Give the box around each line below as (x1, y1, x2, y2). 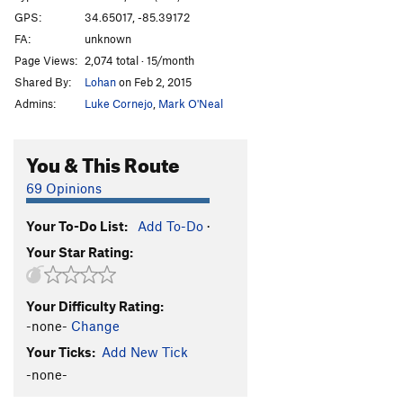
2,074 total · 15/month (85, 52, 194, 67)
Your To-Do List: (26, 217, 128, 234)
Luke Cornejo (85, 95, 153, 111)
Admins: (14, 95, 56, 111)
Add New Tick (102, 343, 188, 360)
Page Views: (14, 52, 77, 67)
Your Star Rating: (26, 243, 133, 260)
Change (71, 317, 120, 334)
